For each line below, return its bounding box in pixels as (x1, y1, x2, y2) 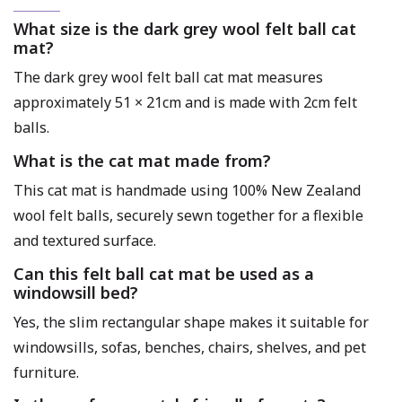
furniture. (13, 362, 79, 382)
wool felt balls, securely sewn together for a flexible (13, 205, 363, 225)
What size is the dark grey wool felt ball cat (13, 18, 356, 40)
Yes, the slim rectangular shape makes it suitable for (13, 311, 369, 332)
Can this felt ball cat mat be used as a (13, 262, 314, 284)
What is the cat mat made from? (13, 149, 271, 171)
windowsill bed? (13, 281, 138, 303)
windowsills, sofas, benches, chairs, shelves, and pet (13, 336, 366, 357)
